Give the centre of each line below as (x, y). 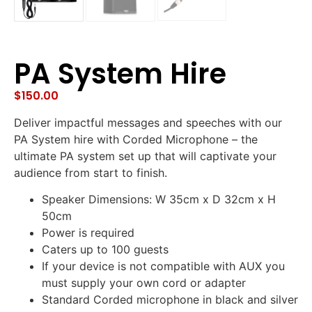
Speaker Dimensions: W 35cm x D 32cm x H (159, 200)
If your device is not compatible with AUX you (163, 266)
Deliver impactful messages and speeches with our (148, 122)
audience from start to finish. (91, 172)
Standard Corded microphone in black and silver (170, 300)
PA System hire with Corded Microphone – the (136, 139)
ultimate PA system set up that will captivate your (145, 156)
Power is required (88, 233)
